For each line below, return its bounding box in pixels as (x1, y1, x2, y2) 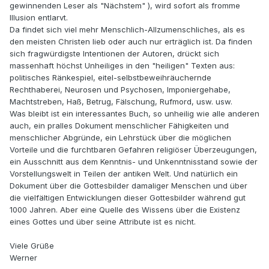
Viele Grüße (10, 241, 54, 251)
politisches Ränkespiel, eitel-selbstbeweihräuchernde (10, 73, 211, 83)
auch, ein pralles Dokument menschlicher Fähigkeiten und (10, 121, 229, 131)
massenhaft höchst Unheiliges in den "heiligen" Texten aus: (10, 61, 235, 71)
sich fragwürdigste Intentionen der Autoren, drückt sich (10, 49, 219, 59)
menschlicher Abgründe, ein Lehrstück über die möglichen (10, 133, 231, 143)
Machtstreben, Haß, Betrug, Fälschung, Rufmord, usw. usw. (10, 97, 232, 107)
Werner (10, 253, 37, 263)
